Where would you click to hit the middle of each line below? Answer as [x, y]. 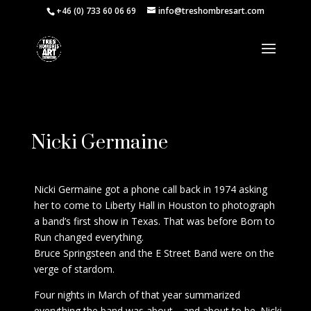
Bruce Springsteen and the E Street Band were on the [154, 253]
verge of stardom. [74, 269]
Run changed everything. [89, 237]
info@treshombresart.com [211, 11]
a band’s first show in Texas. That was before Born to [154, 221]
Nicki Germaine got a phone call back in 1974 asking [150, 189]
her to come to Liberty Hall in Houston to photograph [154, 205]
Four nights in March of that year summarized [137, 294]
